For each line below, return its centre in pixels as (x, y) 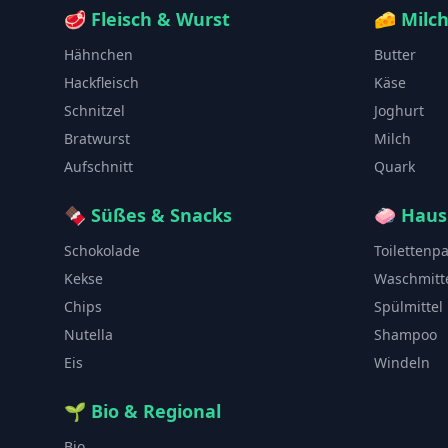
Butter (395, 54)
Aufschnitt (98, 166)
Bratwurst (97, 138)
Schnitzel (94, 110)
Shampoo (405, 334)
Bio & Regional (156, 410)
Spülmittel (408, 306)
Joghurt (399, 110)
